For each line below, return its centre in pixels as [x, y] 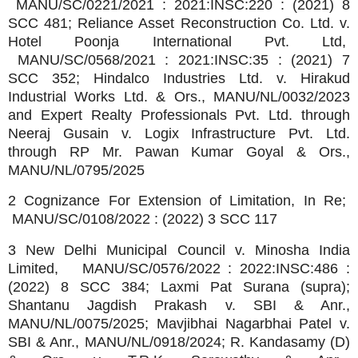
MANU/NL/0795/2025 [76, 170]
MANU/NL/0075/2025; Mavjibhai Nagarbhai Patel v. [179, 324]
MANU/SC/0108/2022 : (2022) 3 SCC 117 [143, 219]
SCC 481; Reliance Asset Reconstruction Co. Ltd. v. [179, 23]
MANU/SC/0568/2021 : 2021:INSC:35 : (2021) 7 [179, 60]
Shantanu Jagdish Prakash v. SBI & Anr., [179, 306]
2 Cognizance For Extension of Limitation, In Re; [179, 201]
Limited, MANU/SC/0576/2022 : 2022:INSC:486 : [179, 269]
